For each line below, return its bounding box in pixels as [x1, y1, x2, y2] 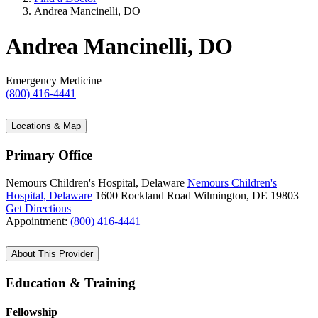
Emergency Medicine [6, 75, 102, 87]
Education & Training [6, 275, 136, 290]
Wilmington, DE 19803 [194, 189, 299, 202]
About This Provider [11, 248, 93, 259]
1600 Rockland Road [95, 189, 191, 202]
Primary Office [6, 148, 92, 163]
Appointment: [6, 214, 70, 227]
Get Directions [6, 202, 71, 214]
